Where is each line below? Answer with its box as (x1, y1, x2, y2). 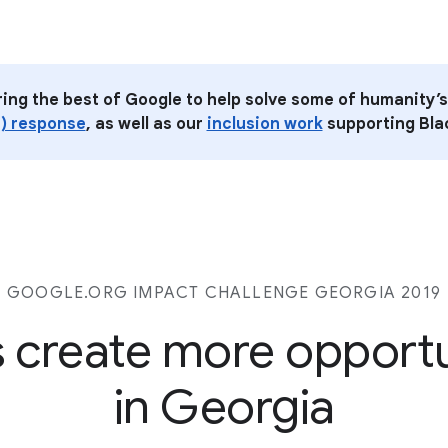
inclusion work (206, 114, 323, 134)
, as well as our (85, 114, 207, 134)
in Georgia (113, 377, 335, 437)
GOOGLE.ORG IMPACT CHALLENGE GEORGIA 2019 (6, 283, 441, 303)
